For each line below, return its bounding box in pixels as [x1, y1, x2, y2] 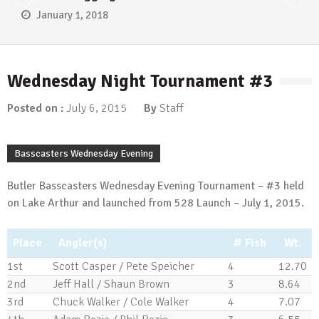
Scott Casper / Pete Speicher [53, 259, 194, 273]
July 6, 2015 [66, 101, 127, 115]
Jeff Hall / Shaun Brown [53, 277, 169, 291]
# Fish [234, 236, 266, 250]
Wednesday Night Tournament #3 [7, 70, 273, 92]
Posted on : [7, 101, 66, 115]
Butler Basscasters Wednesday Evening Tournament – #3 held [7, 179, 304, 193]
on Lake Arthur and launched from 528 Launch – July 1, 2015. [7, 196, 304, 210]
